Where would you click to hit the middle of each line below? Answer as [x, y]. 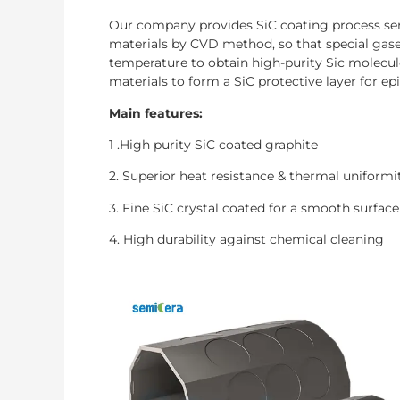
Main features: [156, 113]
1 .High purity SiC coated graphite [213, 144]
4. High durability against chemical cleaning [246, 240]
